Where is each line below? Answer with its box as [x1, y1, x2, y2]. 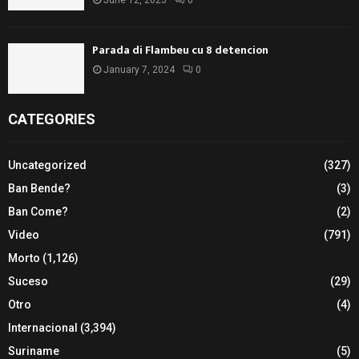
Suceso [8, 274, 48, 288]
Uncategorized [8, 158, 87, 171]
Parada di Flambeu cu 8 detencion [92, 40, 268, 59]
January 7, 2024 [103, 63, 175, 75]
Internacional [8, 321, 78, 334]
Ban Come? [8, 204, 68, 218]
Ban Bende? [8, 181, 71, 195]
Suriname [8, 344, 59, 357]
